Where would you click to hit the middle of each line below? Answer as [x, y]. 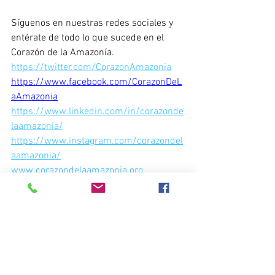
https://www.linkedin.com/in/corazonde [97, 112]
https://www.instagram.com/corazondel [97, 141]
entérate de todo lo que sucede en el [89, 38]
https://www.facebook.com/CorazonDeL [96, 82]
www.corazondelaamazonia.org [77, 171]
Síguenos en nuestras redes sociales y [93, 23]
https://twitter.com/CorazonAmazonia [91, 68]
